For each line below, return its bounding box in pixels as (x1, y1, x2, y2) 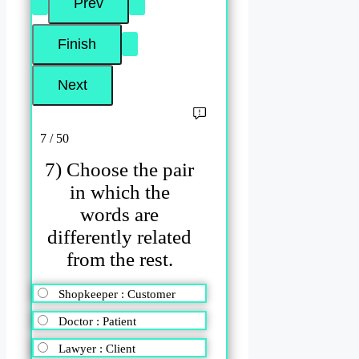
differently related (47, 226, 192, 248)
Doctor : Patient (58, 314, 136, 328)
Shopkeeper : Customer (58, 287, 175, 301)
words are (80, 204, 159, 226)
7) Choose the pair (45, 159, 195, 181)
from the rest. (66, 248, 173, 271)
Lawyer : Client (58, 341, 135, 355)
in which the (69, 181, 170, 204)
